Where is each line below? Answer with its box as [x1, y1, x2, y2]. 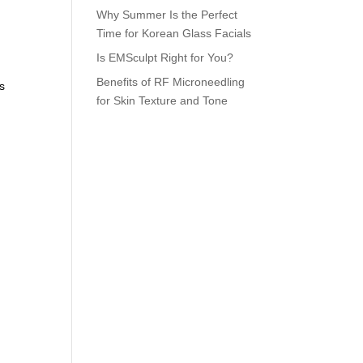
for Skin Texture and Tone [96, 94, 228, 107]
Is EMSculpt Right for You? [96, 51, 234, 64]
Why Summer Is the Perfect [96, 8, 238, 21]
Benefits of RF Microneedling [96, 75, 246, 88]
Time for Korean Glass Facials [96, 27, 252, 40]
